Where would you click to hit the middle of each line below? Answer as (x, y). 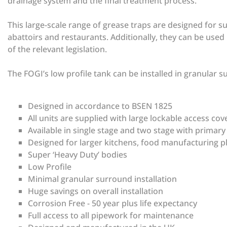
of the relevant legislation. (57, 49)
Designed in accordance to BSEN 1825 (101, 106)
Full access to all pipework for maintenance (112, 216)
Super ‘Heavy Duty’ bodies (79, 155)
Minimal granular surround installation (103, 179)
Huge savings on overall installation (97, 191)
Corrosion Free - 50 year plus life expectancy (113, 203)
